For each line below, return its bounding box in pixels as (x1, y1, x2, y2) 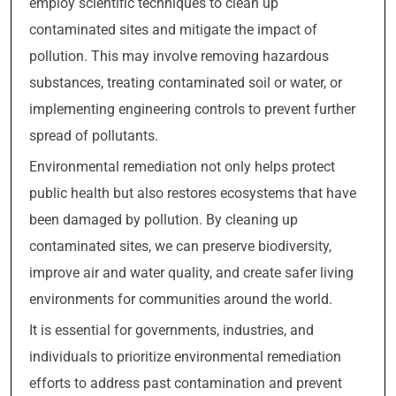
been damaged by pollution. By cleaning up (29, 211, 298, 228)
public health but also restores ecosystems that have (29, 185, 356, 202)
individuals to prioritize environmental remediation (29, 348, 341, 365)
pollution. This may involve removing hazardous (29, 48, 329, 65)
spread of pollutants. (29, 127, 158, 144)
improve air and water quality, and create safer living (29, 264, 354, 281)
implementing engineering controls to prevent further (29, 101, 355, 118)
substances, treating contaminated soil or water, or (29, 74, 342, 91)
